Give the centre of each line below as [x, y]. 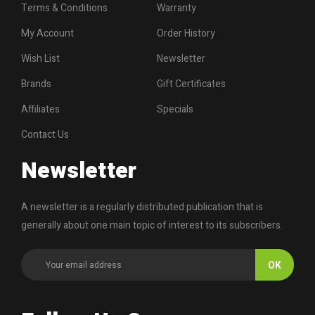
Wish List [40, 59]
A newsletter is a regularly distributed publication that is [142, 207]
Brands [36, 84]
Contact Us [45, 135]
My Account [47, 33]
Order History [186, 33]
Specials [175, 109]
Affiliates [40, 109]
